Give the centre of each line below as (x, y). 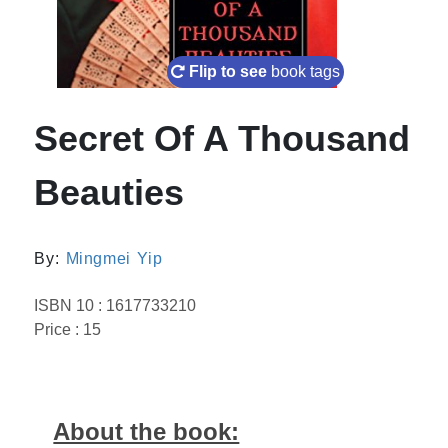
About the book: (146, 431)
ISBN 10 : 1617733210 (115, 305)
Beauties (109, 192)
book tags (306, 71)
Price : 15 (68, 329)
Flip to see (228, 71)
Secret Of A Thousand (222, 138)
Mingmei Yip (114, 258)
